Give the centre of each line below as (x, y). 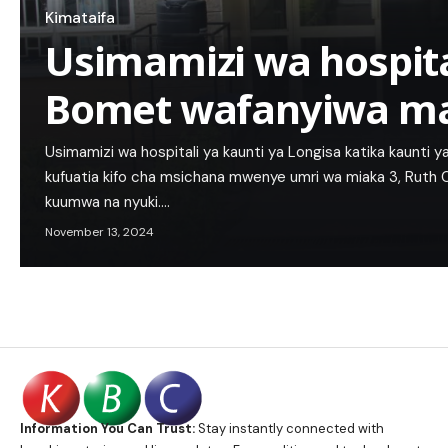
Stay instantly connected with (289, 429)
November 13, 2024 (99, 231)
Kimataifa (80, 17)
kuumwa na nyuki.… (107, 201)
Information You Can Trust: (107, 429)
